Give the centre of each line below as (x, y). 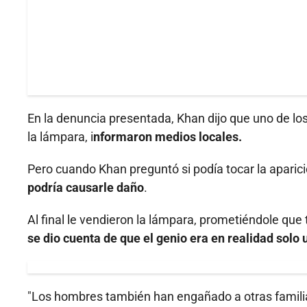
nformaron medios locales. (168, 137)
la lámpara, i (60, 137)
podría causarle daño (86, 188)
